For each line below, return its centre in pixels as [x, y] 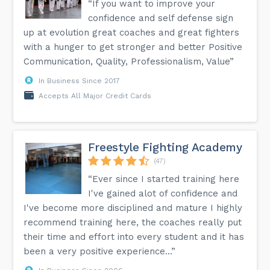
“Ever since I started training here [164, 179]
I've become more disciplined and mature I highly [133, 208]
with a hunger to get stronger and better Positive [133, 47]
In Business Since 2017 [80, 80]
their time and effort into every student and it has [134, 237]
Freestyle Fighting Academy [165, 147]
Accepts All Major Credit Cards [95, 96]
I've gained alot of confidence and [163, 193]
